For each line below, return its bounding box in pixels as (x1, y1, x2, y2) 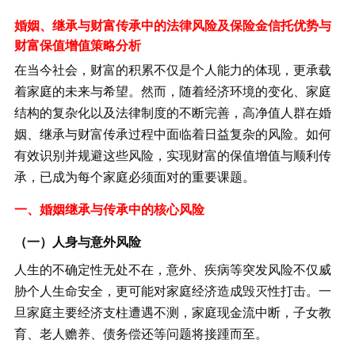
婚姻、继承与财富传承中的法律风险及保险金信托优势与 (13, 16, 331, 34)
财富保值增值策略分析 (13, 36, 141, 54)
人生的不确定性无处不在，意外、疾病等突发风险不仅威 (13, 260, 331, 278)
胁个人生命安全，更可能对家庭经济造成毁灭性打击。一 (13, 281, 331, 300)
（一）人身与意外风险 (13, 232, 141, 250)
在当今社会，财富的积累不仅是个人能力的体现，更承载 (13, 60, 331, 78)
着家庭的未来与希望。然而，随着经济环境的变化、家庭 (13, 82, 331, 100)
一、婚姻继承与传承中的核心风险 (13, 200, 204, 218)
